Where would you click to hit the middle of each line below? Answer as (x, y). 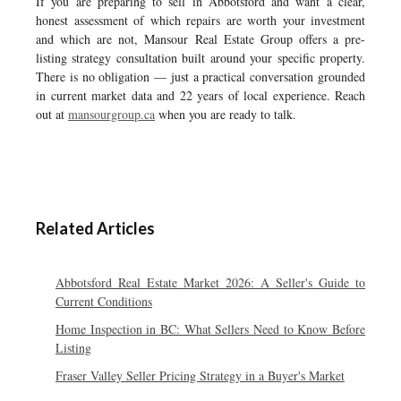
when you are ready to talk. (226, 114)
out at (52, 114)
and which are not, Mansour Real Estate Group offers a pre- (200, 39)
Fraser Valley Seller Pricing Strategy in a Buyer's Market (200, 375)
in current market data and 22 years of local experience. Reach (200, 95)
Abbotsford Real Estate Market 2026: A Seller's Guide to (210, 282)
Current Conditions (104, 301)
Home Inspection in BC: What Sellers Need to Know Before (210, 329)
